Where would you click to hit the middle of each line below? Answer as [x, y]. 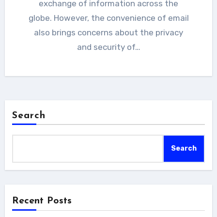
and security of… [108, 47]
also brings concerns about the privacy [108, 32]
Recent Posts [42, 201]
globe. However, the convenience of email [108, 18]
